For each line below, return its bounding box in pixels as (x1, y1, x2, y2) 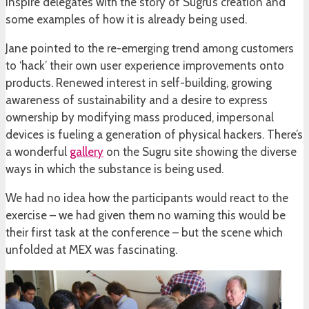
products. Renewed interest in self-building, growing (6, 76, 272, 90)
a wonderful (6, 145, 70, 159)
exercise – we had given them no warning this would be (6, 208, 286, 223)
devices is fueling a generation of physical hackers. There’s (6, 128, 303, 142)
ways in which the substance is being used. (6, 162, 223, 177)
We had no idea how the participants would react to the (6, 191, 288, 206)
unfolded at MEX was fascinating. (6, 243, 177, 257)
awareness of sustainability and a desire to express (6, 93, 268, 108)
